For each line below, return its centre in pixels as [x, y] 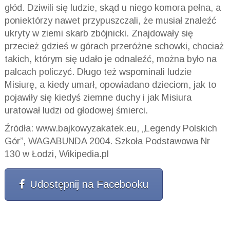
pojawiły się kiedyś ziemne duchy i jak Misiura [98, 97]
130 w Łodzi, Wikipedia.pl [56, 154]
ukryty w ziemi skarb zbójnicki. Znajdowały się [99, 33]
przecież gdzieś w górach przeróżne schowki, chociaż [114, 46]
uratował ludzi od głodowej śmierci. [76, 110]
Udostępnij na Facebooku [89, 184]
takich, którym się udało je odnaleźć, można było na [110, 59]
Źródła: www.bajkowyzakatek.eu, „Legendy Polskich [111, 128]
